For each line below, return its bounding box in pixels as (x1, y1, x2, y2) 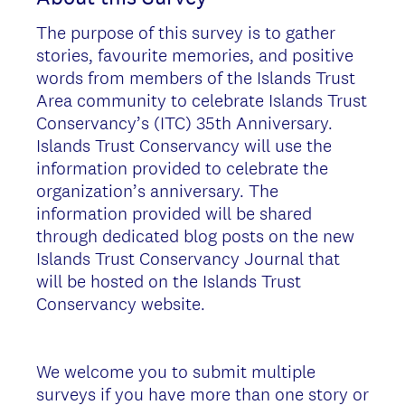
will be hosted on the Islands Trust (36, 268, 301, 293)
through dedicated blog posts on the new (36, 223, 354, 248)
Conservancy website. (36, 291, 205, 316)
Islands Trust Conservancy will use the (36, 133, 332, 157)
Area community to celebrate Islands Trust (36, 88, 367, 112)
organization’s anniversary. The (36, 178, 278, 202)
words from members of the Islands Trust (36, 65, 355, 89)
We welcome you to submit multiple (36, 359, 316, 383)
